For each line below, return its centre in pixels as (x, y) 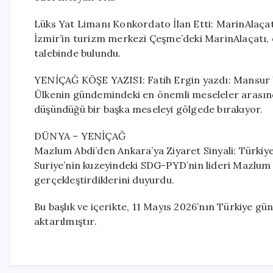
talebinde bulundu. (78, 53)
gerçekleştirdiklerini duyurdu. (104, 180)
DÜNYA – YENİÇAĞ (80, 136)
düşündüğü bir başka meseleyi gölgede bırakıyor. (149, 109)
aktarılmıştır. (66, 221)
